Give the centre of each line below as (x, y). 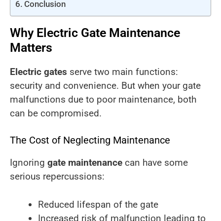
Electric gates (38, 72)
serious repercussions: (57, 177)
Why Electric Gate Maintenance (95, 33)
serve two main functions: (123, 72)
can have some (155, 163)
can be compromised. (56, 113)
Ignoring (29, 163)
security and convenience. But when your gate (105, 85)
